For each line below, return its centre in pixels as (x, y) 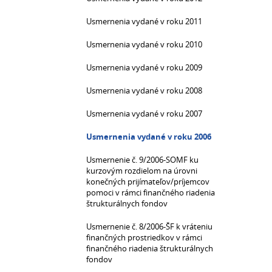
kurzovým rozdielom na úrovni (142, 171)
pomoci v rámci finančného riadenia (151, 192)
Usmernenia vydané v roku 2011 (144, 21)
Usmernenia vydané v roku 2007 (144, 114)
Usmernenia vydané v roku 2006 (149, 137)
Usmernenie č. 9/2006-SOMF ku (142, 160)
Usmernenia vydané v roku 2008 (144, 90)
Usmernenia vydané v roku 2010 (144, 44)
